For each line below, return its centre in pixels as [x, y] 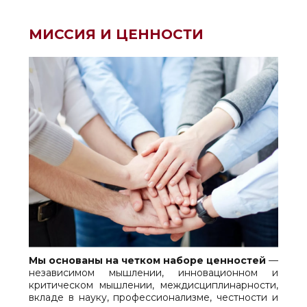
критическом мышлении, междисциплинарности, [153, 285]
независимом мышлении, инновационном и [153, 272]
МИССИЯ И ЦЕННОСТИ [116, 34]
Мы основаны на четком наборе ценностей [147, 260]
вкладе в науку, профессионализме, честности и [153, 297]
